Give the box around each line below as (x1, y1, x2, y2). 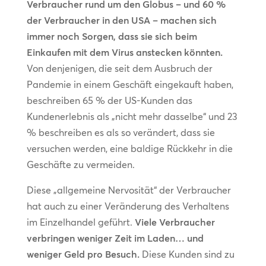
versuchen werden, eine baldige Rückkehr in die (26, 142, 233, 155)
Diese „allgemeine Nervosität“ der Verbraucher (26, 184, 231, 197)
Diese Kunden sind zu (139, 248, 235, 261)
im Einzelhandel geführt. (26, 216, 135, 229)
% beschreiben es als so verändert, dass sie (26, 126, 215, 139)
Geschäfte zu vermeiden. (26, 159, 135, 171)
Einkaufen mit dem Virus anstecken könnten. (26, 46, 223, 59)
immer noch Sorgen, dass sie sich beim (26, 30, 197, 43)
